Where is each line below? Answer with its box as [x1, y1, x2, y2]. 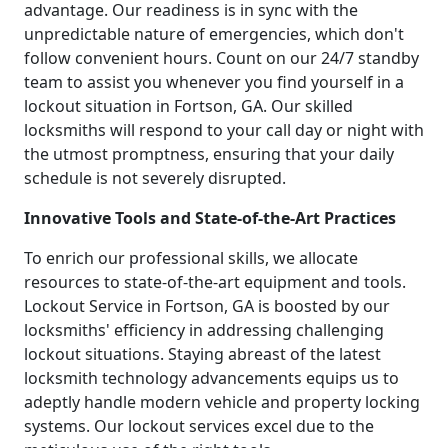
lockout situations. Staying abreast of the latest [24, 343, 381, 366]
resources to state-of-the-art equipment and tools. [24, 271, 406, 294]
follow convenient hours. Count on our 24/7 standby [24, 47, 419, 70]
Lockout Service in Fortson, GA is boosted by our [24, 295, 390, 318]
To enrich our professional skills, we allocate [24, 247, 358, 270]
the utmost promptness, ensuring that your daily [24, 143, 394, 166]
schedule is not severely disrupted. [24, 167, 286, 190]
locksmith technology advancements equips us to [24, 367, 399, 390]
